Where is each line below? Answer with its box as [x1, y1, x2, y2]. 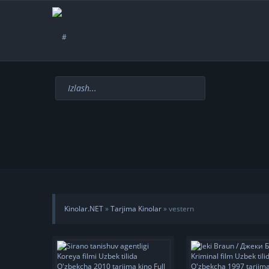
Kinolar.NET [64, 204, 103, 214]
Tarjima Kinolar [110, 204, 162, 214]
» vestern [162, 204, 194, 214]
